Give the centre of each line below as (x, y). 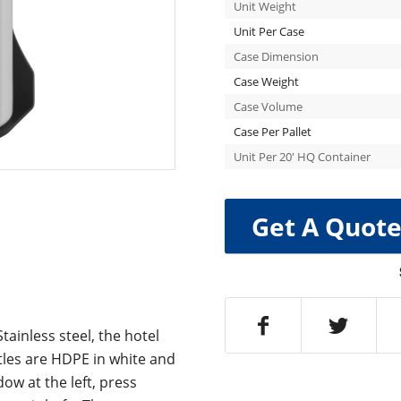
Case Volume (268, 107)
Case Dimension (276, 56)
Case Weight (266, 81)
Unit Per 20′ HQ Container (302, 157)
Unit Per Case (269, 31)
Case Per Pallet (272, 132)
